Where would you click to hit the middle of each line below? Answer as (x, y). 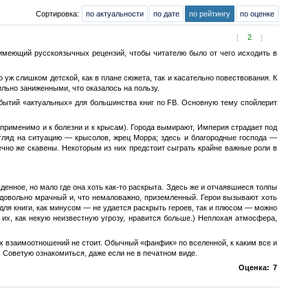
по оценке (257, 14)
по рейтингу (210, 14)
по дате (166, 14)
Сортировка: (58, 14)
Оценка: (254, 267)
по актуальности (115, 14)
